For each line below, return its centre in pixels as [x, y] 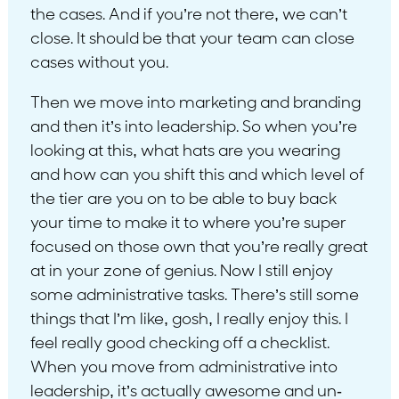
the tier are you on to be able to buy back [183, 199]
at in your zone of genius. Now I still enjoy [181, 272]
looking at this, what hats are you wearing [185, 151]
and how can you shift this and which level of [197, 175]
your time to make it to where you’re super [188, 224]
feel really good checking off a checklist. [179, 344]
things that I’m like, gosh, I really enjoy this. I [189, 320]
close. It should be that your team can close [192, 39]
